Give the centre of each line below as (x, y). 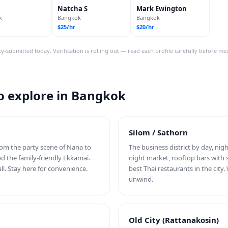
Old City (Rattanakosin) (174, 220)
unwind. (141, 179)
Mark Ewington (162, 9)
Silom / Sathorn (158, 132)
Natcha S (73, 9)
